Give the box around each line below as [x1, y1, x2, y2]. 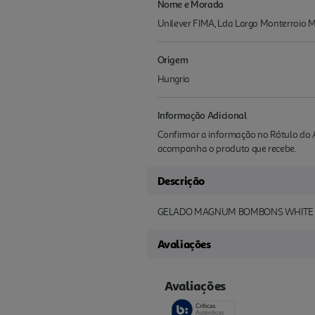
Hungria [157, 73, 191, 86]
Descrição [157, 174, 205, 188]
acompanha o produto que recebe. [157, 143, 297, 155]
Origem [157, 53, 188, 66]
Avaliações [157, 237, 211, 252]
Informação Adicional [157, 109, 247, 122]
